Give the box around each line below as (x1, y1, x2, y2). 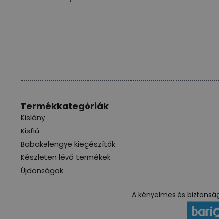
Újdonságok (21, 165, 63, 175)
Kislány (21, 112, 45, 123)
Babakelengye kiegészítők (21, 138, 115, 149)
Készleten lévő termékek (21, 152, 110, 162)
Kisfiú (21, 125, 39, 136)
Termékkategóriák (21, 99, 109, 112)
